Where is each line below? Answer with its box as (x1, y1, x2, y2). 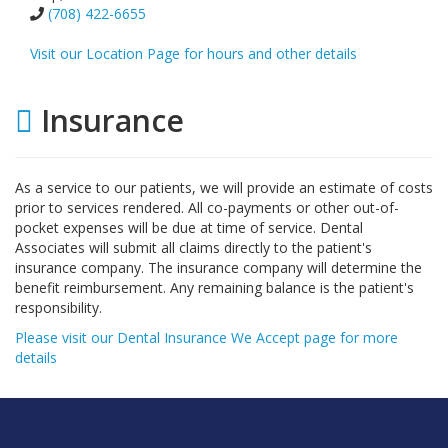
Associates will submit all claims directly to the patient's (15, 237, 372, 257)
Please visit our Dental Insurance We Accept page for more (15, 327, 398, 347)
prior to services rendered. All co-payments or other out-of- (15, 197, 399, 217)
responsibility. (15, 297, 102, 317)
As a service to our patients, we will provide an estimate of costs (15, 177, 433, 197)
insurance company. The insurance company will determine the (15, 257, 422, 277)
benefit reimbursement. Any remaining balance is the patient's (15, 277, 414, 297)
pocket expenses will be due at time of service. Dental (15, 217, 363, 237)
